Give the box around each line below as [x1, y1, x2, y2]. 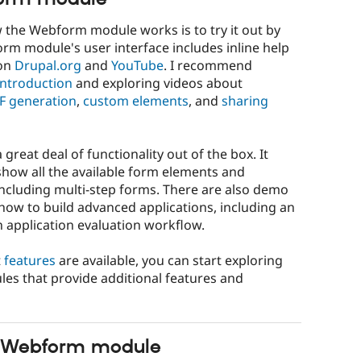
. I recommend [164, 56, 252, 75]
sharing [222, 92, 268, 110]
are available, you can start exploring [56, 251, 283, 270]
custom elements [83, 92, 189, 110]
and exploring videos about [73, 74, 243, 93]
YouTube [111, 56, 164, 75]
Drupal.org [11, 56, 81, 75]
